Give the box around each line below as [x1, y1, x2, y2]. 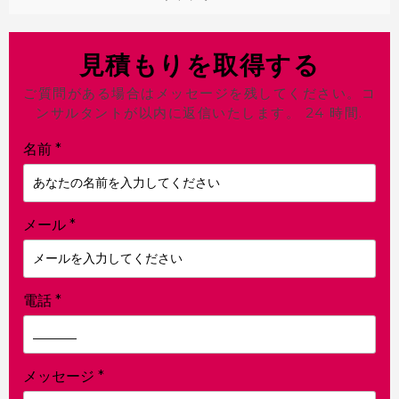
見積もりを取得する [78, 49, 321, 80]
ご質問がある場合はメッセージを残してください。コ [23, 84, 376, 102]
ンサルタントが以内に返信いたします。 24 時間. [36, 103, 363, 121]
